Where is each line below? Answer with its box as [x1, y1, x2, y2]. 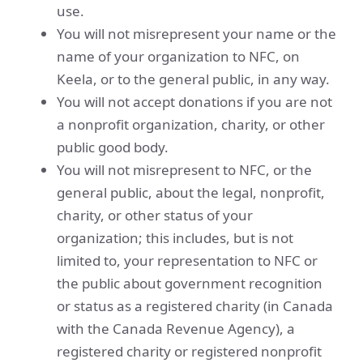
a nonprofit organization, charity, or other [57, 115, 325, 134]
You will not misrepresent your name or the [57, 24, 336, 43]
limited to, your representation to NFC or [57, 251, 318, 270]
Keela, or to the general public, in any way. [57, 70, 330, 88]
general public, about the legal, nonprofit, [57, 183, 325, 202]
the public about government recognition [57, 274, 322, 293]
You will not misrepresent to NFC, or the [57, 160, 312, 179]
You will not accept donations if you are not [57, 92, 332, 111]
